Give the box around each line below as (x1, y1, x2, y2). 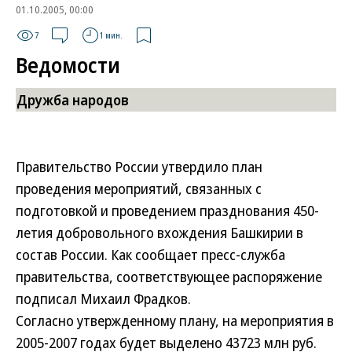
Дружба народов (16, 90, 129, 109)
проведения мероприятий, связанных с (16, 179, 262, 198)
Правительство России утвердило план (16, 157, 262, 176)
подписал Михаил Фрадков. (16, 289, 191, 308)
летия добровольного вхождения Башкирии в (16, 223, 303, 242)
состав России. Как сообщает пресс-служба (16, 245, 285, 264)
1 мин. (100, 30, 123, 41)
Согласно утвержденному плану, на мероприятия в (16, 311, 334, 330)
